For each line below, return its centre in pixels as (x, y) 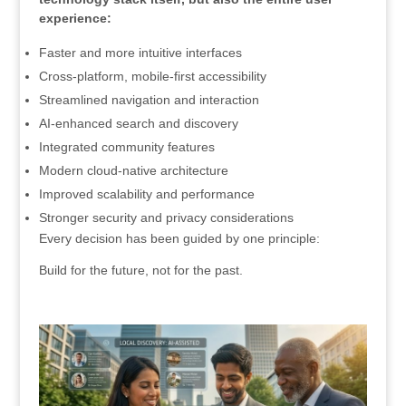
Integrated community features (126, 146)
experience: (75, 18)
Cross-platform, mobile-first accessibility (152, 76)
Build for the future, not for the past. (140, 270)
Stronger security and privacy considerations (166, 217)
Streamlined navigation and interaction (149, 99)
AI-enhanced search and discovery (138, 123)
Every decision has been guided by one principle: (179, 238)
